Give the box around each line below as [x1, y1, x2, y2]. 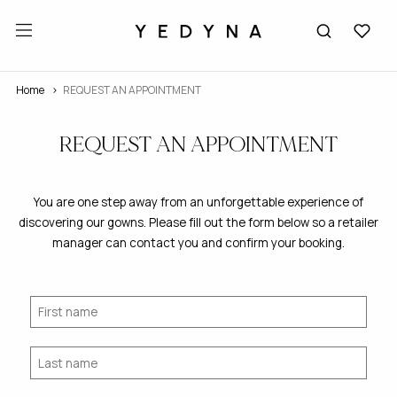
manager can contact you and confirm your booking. [52, 234, 345, 251]
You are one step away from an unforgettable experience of [34, 193, 363, 210]
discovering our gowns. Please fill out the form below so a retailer [19, 214, 378, 230]
